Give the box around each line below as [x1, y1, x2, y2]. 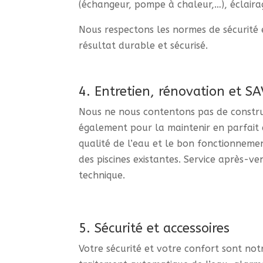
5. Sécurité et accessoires [79, 220, 230, 236]
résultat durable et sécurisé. [79, 40, 208, 52]
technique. [79, 169, 126, 181]
